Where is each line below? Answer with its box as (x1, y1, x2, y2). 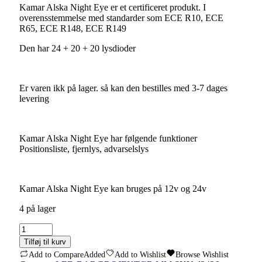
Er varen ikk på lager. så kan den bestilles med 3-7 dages (19, 83, 227, 94)
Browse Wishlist (175, 250, 229, 260)
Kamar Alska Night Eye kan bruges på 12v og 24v (19, 184, 206, 194)
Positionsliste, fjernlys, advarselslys (19, 144, 149, 154)
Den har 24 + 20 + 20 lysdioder (19, 43, 136, 54)
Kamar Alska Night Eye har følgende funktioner (19, 133, 197, 144)
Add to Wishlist (115, 250, 166, 260)
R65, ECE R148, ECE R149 (19, 23, 126, 34)
